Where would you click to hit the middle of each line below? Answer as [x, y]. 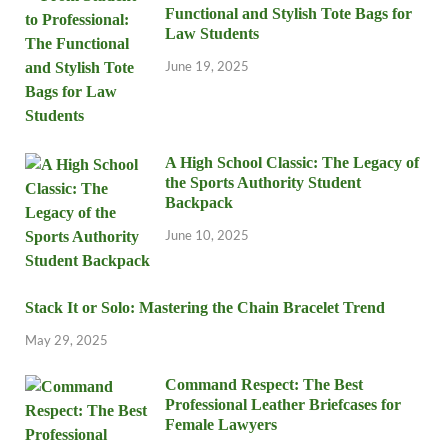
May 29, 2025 [66, 339]
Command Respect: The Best [264, 384]
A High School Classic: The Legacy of [292, 162]
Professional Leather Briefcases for [283, 404]
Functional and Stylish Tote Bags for [288, 13]
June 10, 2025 [207, 234]
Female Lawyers [221, 424]
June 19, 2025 [207, 65]
